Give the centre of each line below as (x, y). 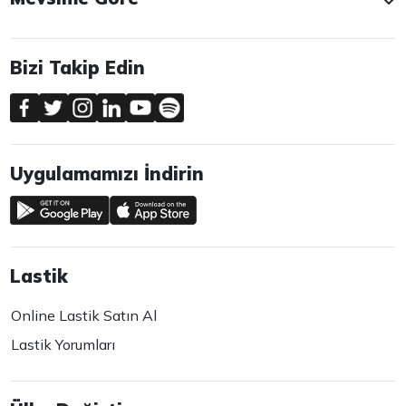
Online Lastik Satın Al (84, 316)
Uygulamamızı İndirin (107, 174)
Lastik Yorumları (63, 345)
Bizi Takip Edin (78, 68)
